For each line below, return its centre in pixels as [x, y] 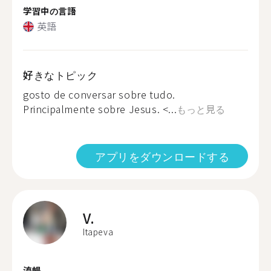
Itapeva [98, 232]
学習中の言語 [50, 10]
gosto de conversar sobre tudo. [100, 94]
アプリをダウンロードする [162, 156]
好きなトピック [60, 75]
